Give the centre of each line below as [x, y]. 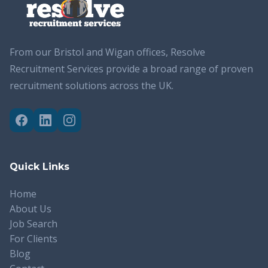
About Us [31, 209]
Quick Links [39, 167]
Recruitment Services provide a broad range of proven [131, 69]
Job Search [33, 224]
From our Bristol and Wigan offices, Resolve [107, 52]
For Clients [33, 239]
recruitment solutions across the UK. [92, 86]
